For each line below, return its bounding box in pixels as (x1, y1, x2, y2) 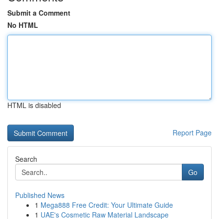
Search (15, 154, 37, 164)
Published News (15, 190, 65, 200)
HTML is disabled (7, 100, 61, 110)
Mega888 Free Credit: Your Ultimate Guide (41, 200, 173, 210)
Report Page (173, 128, 212, 137)
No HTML (7, 20, 38, 30)
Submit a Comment (7, 8, 70, 18)
